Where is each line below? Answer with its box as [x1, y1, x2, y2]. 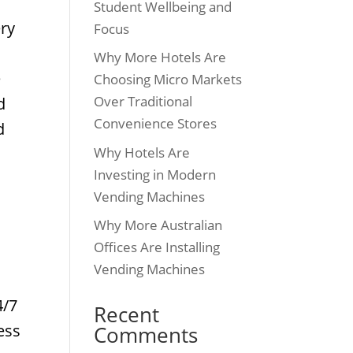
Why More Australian [94, 216, 223, 234]
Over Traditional [94, 92, 193, 110]
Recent [94, 300, 160, 329]
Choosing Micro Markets [94, 70, 243, 88]
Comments [94, 321, 199, 349]
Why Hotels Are [94, 143, 191, 162]
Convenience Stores [94, 114, 217, 132]
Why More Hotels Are [94, 48, 227, 66]
